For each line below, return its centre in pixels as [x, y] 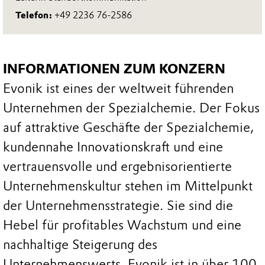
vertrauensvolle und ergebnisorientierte [117, 167]
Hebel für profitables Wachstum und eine [122, 225]
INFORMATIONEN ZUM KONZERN [114, 69]
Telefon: [35, 15]
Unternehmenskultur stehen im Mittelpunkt [128, 186]
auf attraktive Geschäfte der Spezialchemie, [128, 128]
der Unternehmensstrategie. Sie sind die [118, 206]
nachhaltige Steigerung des [80, 245]
